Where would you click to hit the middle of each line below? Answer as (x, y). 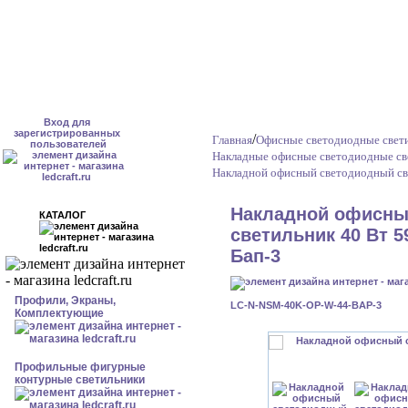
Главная (232, 140)
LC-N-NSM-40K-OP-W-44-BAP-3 (306, 305)
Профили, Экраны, (65, 301)
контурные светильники (80, 380)
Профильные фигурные (80, 367)
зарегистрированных (66, 133)
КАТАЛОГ (72, 215)
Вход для (66, 122)
